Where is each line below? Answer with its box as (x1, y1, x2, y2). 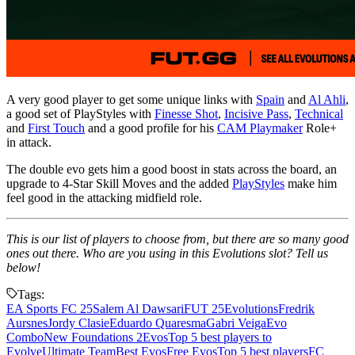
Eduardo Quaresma (109, 315, 206, 330)
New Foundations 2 (44, 330, 143, 344)
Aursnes (6, 315, 48, 330)
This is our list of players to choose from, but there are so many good (6, 231, 349, 246)
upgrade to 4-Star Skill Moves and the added (6, 176, 232, 190)
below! (6, 260, 40, 274)
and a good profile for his (85, 120, 217, 135)
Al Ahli (308, 92, 345, 106)
